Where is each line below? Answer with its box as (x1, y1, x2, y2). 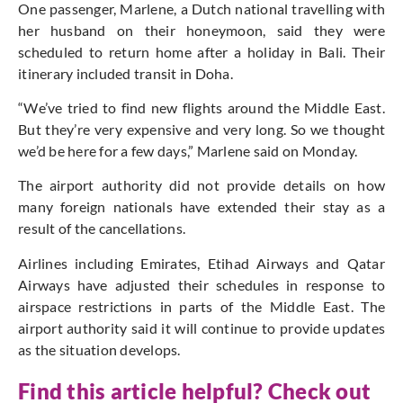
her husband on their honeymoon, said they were (18, 21, 385, 39)
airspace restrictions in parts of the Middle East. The (18, 297, 385, 315)
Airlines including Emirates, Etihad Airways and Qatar (18, 254, 385, 272)
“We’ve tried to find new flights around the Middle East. (18, 98, 385, 116)
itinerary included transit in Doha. (18, 64, 233, 82)
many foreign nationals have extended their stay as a (18, 198, 385, 216)
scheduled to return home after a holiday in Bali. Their (18, 42, 385, 60)
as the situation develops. (18, 340, 181, 358)
